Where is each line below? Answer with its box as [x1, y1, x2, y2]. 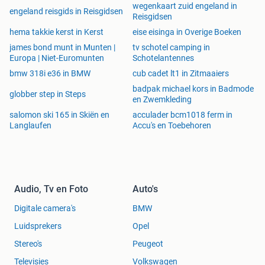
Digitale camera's [14, 203, 76, 214]
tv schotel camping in [132, 43, 210, 53]
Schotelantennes [132, 53, 194, 63]
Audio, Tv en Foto [14, 183, 88, 195]
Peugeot [132, 239, 163, 249]
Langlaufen [9, 121, 51, 131]
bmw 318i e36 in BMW [9, 69, 91, 79]
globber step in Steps [9, 89, 86, 99]
